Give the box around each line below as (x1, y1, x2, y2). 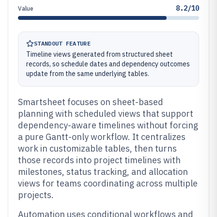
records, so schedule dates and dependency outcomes (26, 60, 190, 68)
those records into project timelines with (18, 155, 181, 166)
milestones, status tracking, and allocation (18, 166, 188, 177)
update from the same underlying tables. (26, 69, 149, 78)
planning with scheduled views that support (18, 108, 193, 119)
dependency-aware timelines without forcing (18, 120, 198, 131)
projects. (18, 189, 54, 201)
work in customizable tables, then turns (18, 143, 177, 154)
